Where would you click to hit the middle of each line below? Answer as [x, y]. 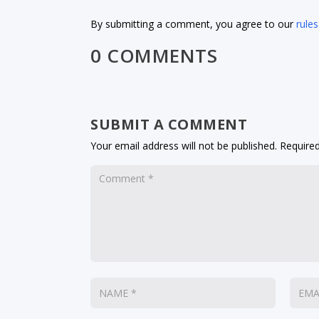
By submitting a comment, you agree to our [194, 24]
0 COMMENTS [154, 55]
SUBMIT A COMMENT [169, 124]
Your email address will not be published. [184, 145]
